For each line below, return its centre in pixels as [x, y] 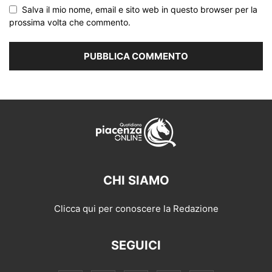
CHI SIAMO [136, 181]
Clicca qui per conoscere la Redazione [136, 209]
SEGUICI [136, 246]
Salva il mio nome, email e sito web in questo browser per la [140, 10]
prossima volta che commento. [70, 22]
